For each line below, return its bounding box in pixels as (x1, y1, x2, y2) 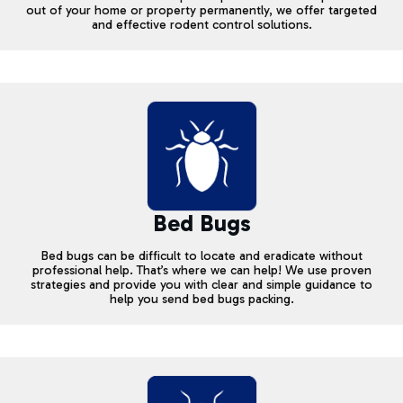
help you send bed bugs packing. (109, 291, 294, 308)
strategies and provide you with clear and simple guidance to (31, 277, 372, 293)
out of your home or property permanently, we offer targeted (26, 2, 377, 18)
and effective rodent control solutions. (91, 16, 312, 32)
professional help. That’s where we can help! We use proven (31, 263, 372, 279)
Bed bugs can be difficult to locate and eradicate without (40, 248, 363, 264)
